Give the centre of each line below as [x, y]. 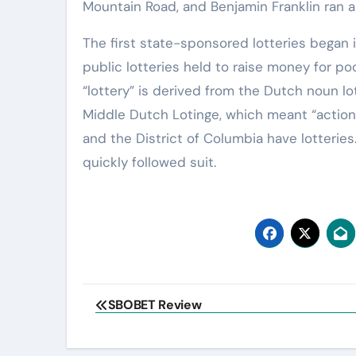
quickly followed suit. [149, 162]
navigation [145, 332]
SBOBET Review [155, 305]
